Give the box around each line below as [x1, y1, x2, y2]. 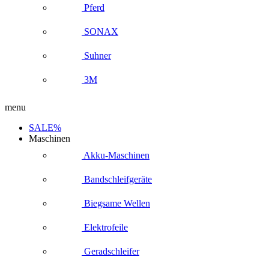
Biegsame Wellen [82, 198, 150, 208]
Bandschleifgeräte [82, 174, 152, 184]
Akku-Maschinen [82, 150, 150, 160]
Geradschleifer [82, 246, 139, 256]
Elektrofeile [82, 222, 128, 232]
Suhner [82, 50, 111, 61]
